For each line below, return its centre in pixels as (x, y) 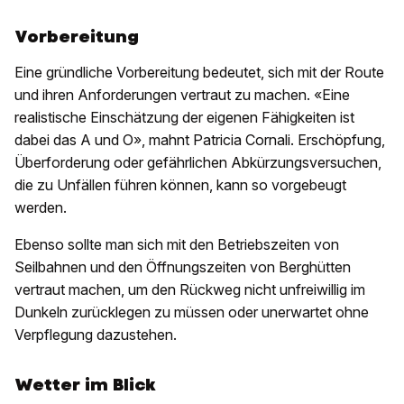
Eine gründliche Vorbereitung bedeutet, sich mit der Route (199, 72)
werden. (41, 207)
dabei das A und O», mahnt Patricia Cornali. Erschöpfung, (200, 140)
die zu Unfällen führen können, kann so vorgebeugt (180, 185)
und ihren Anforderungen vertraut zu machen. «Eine (182, 95)
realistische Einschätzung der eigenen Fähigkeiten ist (184, 117)
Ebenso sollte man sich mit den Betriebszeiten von (177, 244)
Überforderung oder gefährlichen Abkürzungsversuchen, (198, 162)
